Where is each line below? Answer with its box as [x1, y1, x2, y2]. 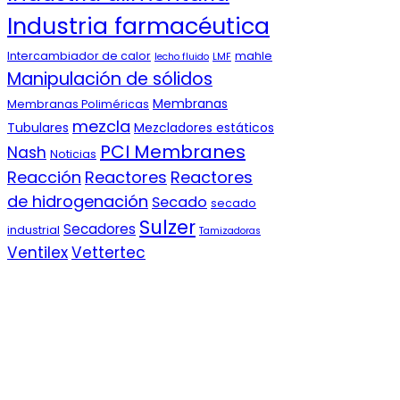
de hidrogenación [7, 190, 148, 213]
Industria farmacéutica [7, 10, 270, 43]
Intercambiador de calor [7, 48, 151, 64]
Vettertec [71, 242, 146, 264]
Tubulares [7, 119, 69, 137]
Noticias [50, 146, 96, 162]
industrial [7, 222, 60, 238]
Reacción [7, 166, 81, 189]
